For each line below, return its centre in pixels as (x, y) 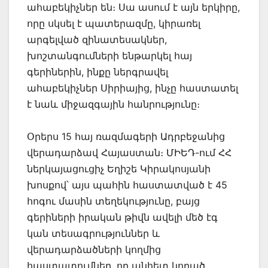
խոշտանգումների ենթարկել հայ (109, 55)
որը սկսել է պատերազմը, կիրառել (114, 23)
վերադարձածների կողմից (94, 249)
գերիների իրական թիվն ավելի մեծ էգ (122, 217)
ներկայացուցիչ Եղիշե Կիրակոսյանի (119, 168)
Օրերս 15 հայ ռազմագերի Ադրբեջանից (126, 136)
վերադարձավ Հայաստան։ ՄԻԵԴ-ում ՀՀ (129, 152)
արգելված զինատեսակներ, (97, 39)
